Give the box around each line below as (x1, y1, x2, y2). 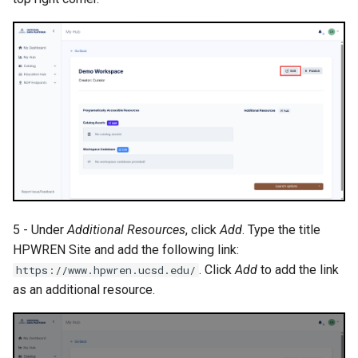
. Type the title (242, 221, 320, 237)
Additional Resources (67, 221, 185, 237)
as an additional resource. (13, 281, 155, 297)
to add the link (257, 261, 339, 277)
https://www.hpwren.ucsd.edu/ (16, 262, 196, 277)
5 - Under (13, 221, 67, 237)
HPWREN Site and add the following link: (13, 241, 239, 257)
